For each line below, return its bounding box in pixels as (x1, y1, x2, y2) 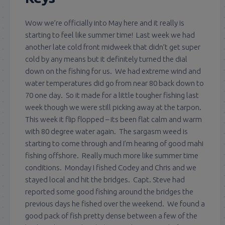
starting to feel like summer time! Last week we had (25, 31, 195, 39)
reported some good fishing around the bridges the (25, 187, 193, 196)
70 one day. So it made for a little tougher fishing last (25, 91, 199, 99)
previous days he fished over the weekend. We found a (25, 199, 205, 208)
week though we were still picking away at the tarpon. (25, 103, 203, 111)
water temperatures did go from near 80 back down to (25, 79, 204, 87)
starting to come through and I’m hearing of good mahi (25, 139, 203, 148)
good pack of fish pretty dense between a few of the (25, 211, 197, 220)
